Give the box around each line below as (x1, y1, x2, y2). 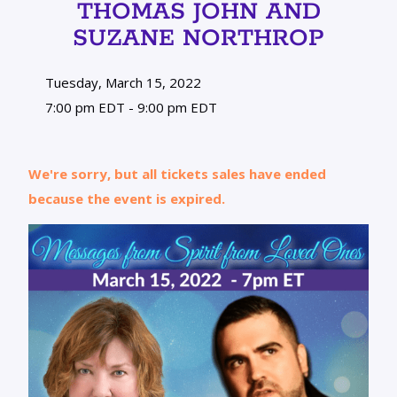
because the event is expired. (28, 189, 225, 207)
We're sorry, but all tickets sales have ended (28, 164, 326, 183)
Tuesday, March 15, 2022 (41, 73, 201, 91)
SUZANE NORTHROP (73, 22, 324, 54)
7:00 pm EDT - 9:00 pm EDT (41, 97, 217, 116)
